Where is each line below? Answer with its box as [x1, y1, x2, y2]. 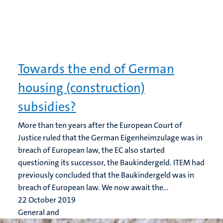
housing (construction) [18, 80, 145, 96]
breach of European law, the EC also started [18, 145, 165, 155]
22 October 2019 [18, 195, 76, 205]
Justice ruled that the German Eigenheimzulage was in [18, 132, 203, 143]
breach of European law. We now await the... [18, 182, 169, 193]
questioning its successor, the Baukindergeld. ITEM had [18, 157, 205, 168]
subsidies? [18, 99, 76, 115]
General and [18, 207, 59, 218]
